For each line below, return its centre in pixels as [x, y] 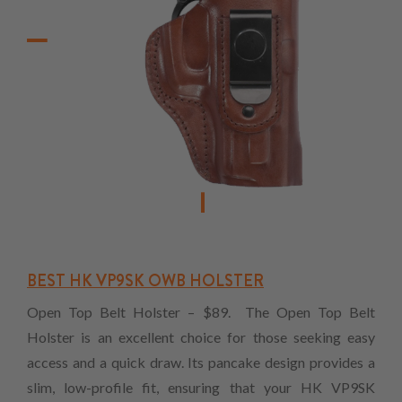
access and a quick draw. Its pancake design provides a [201, 363]
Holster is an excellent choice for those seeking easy [201, 337]
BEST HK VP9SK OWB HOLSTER [145, 281]
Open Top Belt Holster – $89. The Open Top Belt [201, 312]
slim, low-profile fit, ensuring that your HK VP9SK [201, 388]
